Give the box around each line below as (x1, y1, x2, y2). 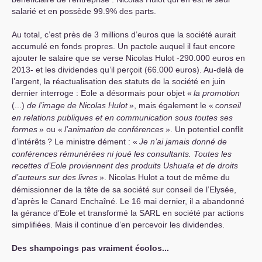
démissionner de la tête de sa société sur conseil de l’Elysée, (12, 185, 236, 194)
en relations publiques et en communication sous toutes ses (12, 113, 233, 122)
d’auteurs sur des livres (12, 173, 98, 182)
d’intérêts (12, 137, 46, 146)
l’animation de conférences (64, 125, 164, 134)
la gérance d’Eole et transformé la (12, 208, 139, 218)
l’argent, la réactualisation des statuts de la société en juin (12, 77, 225, 86)
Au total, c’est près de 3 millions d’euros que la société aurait (12, 30, 236, 39)
